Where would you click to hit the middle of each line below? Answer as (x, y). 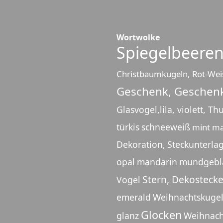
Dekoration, (141, 145)
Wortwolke (138, 38)
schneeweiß (166, 127)
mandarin (157, 162)
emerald (134, 197)
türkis (128, 127)
